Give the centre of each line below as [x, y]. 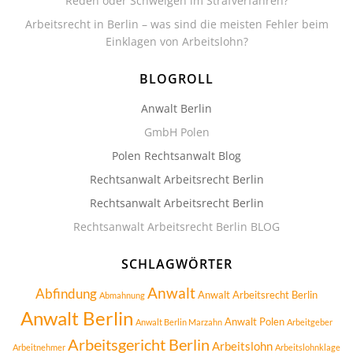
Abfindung [66, 294]
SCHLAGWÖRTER [176, 264]
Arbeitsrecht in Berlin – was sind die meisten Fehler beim [176, 24]
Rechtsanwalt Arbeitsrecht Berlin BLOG [176, 227]
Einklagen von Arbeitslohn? [176, 41]
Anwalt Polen [255, 321]
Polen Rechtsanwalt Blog [176, 156]
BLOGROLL [176, 79]
